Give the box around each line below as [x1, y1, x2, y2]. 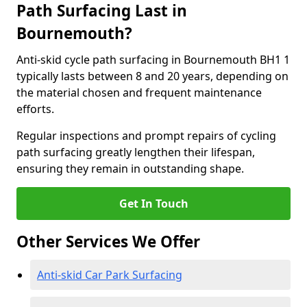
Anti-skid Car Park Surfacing [37, 267, 182, 282]
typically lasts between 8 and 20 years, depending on [16, 69, 288, 84]
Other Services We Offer [16, 231, 200, 252]
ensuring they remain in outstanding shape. [16, 161, 244, 176]
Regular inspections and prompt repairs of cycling [16, 128, 276, 143]
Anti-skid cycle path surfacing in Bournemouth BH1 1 [16, 52, 290, 67]
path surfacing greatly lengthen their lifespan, [16, 145, 255, 160]
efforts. [16, 101, 54, 116]
